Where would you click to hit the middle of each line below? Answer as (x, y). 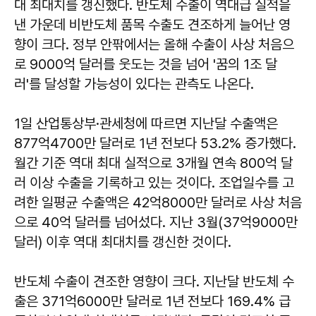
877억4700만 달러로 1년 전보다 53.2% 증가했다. (155, 144)
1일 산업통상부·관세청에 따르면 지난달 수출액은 (146, 124)
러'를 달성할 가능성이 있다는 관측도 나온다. (134, 84)
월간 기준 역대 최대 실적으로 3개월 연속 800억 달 (153, 163)
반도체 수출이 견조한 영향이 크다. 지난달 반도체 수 (154, 282)
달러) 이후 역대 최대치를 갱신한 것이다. (123, 242)
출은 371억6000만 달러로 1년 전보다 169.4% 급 (152, 302)
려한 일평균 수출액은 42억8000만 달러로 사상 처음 (158, 203)
